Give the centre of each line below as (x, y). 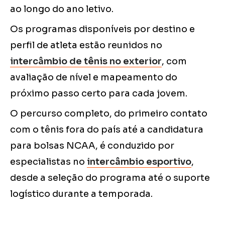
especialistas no (48, 161)
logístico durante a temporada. (81, 194)
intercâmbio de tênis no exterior (86, 61)
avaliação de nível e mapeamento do (94, 77)
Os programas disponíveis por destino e (102, 29)
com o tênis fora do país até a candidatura (107, 129)
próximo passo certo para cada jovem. (99, 93)
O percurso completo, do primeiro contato (109, 113)
